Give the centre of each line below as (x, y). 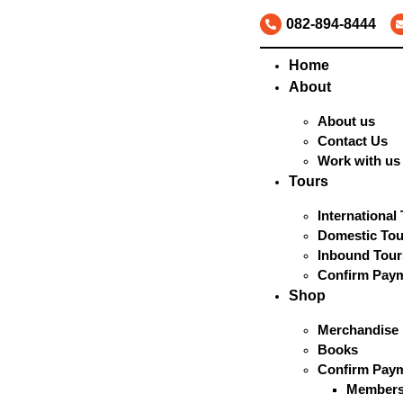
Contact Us (352, 141)
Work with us (358, 161)
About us (346, 121)
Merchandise (358, 330)
